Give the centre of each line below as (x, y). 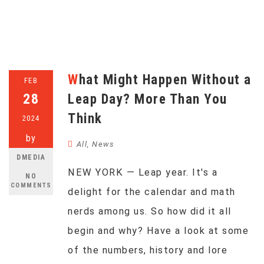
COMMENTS (31, 185)
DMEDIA (31, 157)
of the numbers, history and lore (148, 250)
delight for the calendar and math (152, 192)
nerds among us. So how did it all (150, 211)
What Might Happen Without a (73, 80)
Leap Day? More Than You (148, 99)
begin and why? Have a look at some (158, 231)
